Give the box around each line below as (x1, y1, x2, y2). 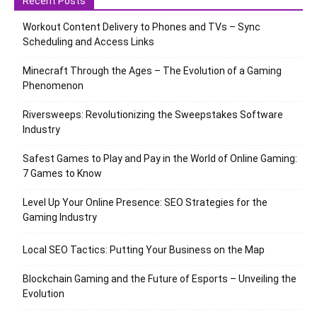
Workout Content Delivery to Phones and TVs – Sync (23, 21, 260, 33)
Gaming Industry (23, 212, 97, 224)
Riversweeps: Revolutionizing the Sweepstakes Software (23, 109, 283, 121)
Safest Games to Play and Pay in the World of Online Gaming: (23, 153, 297, 165)
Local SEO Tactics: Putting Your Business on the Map (23, 244, 265, 256)
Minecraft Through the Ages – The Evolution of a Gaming (23, 65, 282, 77)
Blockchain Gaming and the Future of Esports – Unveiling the (23, 273, 296, 285)
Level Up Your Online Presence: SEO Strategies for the (23, 197, 267, 209)
